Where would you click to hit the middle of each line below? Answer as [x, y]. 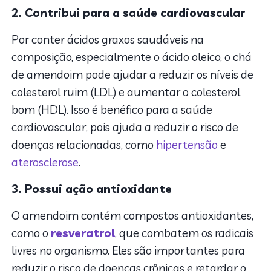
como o [31, 233]
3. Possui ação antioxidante [92, 189]
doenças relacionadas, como [84, 145]
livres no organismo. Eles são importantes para [129, 251]
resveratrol [83, 233]
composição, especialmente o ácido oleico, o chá [132, 57]
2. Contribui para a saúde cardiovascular [129, 13]
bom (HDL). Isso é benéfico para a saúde [112, 110]
